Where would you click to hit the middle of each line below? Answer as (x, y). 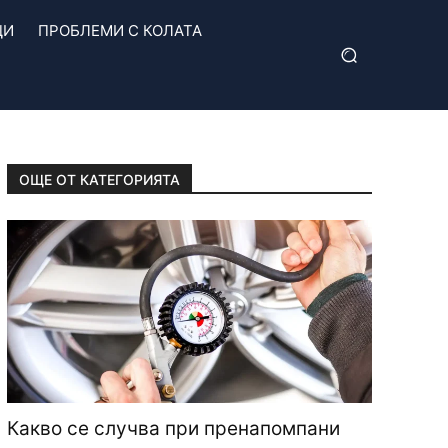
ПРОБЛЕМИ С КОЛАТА (120, 30)
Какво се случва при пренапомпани (173, 428)
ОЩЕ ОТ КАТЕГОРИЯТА (99, 179)
